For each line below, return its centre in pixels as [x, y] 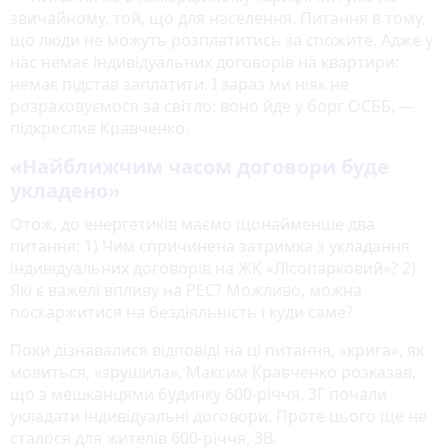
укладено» [65, 191]
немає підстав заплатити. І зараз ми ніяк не [179, 84]
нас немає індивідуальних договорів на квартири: [204, 62]
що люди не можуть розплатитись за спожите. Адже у [221, 40]
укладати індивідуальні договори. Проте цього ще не [218, 416]
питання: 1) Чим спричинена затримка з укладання [210, 246]
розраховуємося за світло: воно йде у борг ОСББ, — [212, 106]
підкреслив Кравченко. [99, 128]
